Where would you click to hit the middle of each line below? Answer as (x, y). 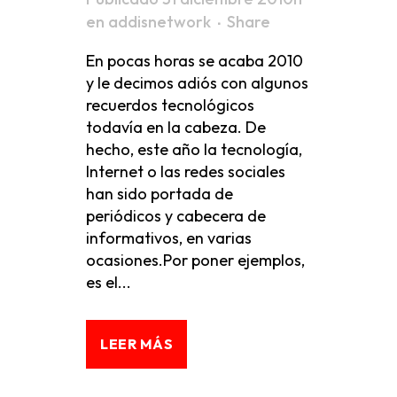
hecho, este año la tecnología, (194, 149)
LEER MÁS (136, 344)
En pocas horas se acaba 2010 (195, 61)
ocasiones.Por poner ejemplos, (195, 260)
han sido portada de (160, 194)
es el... (109, 282)
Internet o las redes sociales (186, 171)
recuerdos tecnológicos (170, 105)
